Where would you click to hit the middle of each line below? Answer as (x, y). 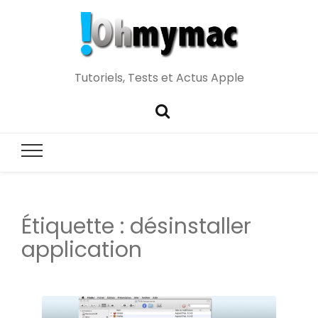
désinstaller (191, 227)
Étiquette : (76, 227)
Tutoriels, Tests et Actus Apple (159, 77)
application (82, 250)
